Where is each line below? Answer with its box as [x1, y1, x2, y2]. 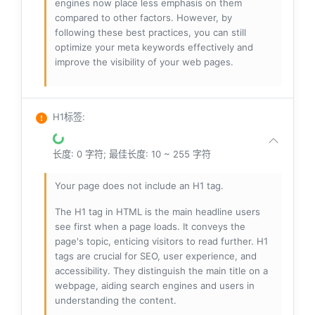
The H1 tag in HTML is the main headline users [55, 206, 260, 218]
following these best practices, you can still [55, 27, 246, 39]
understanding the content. [55, 295, 176, 307]
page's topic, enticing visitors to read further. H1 [55, 236, 268, 247]
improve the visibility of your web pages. [55, 56, 233, 68]
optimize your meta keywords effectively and [55, 41, 253, 53]
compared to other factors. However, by [55, 12, 232, 24]
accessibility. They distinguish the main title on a [55, 265, 268, 277]
